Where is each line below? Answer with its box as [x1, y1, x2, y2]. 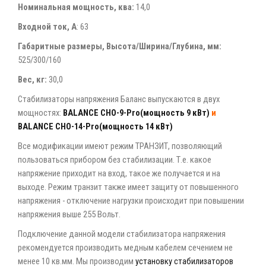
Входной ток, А [18, 21, 77, 32]
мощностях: [18, 107, 63, 118]
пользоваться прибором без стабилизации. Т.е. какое [18, 154, 211, 165]
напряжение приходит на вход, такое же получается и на [18, 168, 220, 179]
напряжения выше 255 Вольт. [18, 209, 121, 220]
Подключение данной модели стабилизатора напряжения [18, 229, 226, 239]
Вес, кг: [18, 74, 47, 85]
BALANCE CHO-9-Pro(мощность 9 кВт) [63, 107, 210, 118]
